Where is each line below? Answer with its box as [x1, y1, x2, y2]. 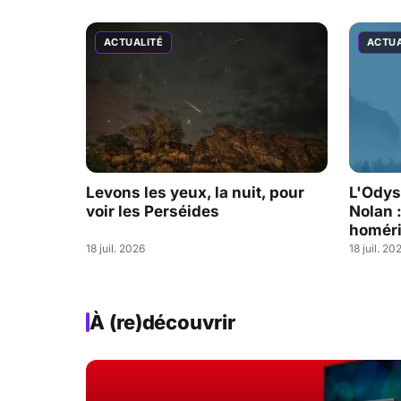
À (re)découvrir [90, 310, 235, 334]
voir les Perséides [86, 201, 219, 220]
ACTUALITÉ [104, 35, 163, 48]
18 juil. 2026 [86, 241, 145, 255]
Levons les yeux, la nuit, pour [86, 183, 304, 201]
